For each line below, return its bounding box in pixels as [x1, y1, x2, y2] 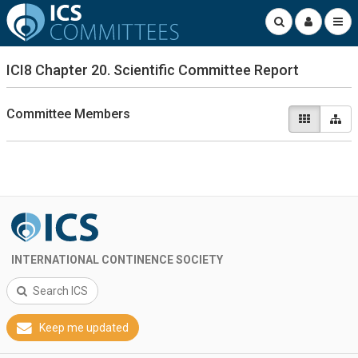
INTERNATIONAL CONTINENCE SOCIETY [11, 253, 223, 266]
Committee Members [6, 106, 130, 121]
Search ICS [33, 284, 88, 297]
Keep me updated [39, 321, 129, 334]
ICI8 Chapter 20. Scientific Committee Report [6, 62, 299, 78]
